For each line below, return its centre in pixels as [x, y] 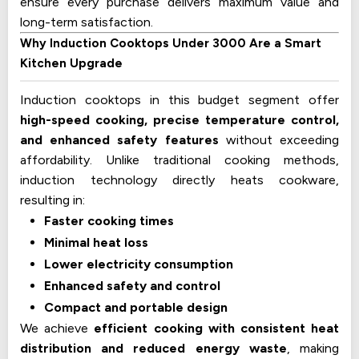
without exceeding [279, 139]
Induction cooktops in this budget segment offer [179, 99]
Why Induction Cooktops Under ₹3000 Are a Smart [171, 43]
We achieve [57, 328]
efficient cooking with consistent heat [217, 328]
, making [313, 348]
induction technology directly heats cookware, [179, 179]
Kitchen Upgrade [71, 63]
